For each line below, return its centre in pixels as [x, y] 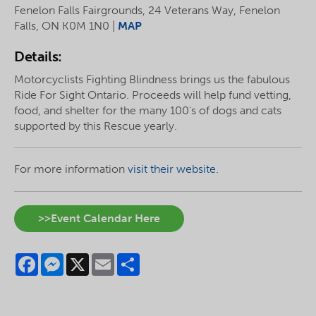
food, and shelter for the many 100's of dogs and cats [148, 110]
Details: [38, 56]
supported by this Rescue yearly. [96, 126]
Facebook [63, 258]
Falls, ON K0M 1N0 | [66, 26]
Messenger [91, 258]
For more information [71, 169]
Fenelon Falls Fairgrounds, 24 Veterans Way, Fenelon [147, 10]
